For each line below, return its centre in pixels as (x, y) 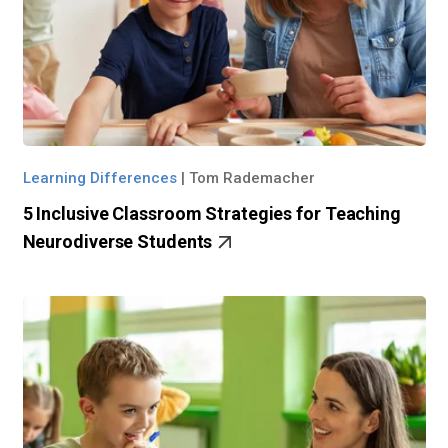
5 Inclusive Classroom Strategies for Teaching (211, 214)
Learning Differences (99, 178)
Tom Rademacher (251, 178)
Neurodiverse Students (119, 242)
